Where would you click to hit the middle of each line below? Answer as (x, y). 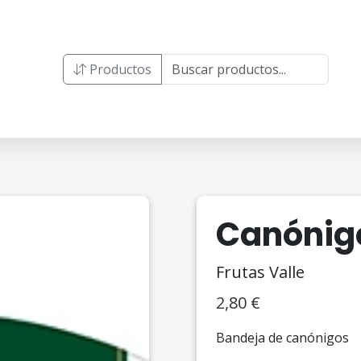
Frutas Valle (260, 272)
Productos (119, 69)
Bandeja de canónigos (282, 338)
